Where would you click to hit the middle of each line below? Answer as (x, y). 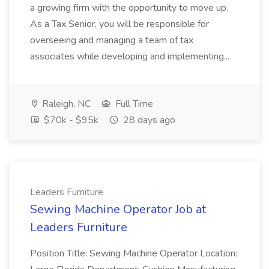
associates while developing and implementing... (131, 56)
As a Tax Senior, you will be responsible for (119, 24)
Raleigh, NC (65, 104)
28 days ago (148, 120)
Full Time (133, 104)
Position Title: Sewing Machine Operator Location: (134, 253)
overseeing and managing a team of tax (112, 40)
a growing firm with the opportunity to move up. (129, 8)
